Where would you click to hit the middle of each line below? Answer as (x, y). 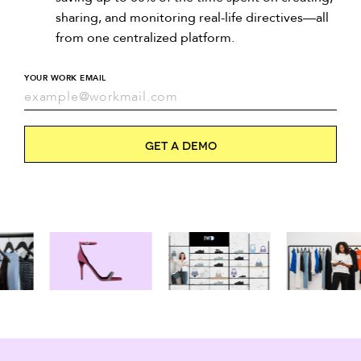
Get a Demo (180, 144)
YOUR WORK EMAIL (65, 78)
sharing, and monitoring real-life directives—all (192, 18)
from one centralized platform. (145, 38)
